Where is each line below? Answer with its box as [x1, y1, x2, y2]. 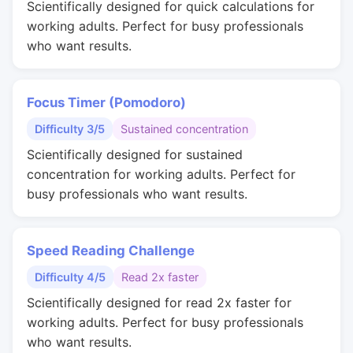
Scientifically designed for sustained [27, 147, 243, 162]
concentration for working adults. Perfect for [27, 166, 295, 182]
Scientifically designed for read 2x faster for [27, 295, 292, 310]
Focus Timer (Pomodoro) [27, 95, 186, 110]
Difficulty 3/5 [35, 122, 105, 136]
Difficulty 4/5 [35, 270, 106, 284]
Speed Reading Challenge [27, 243, 195, 258]
